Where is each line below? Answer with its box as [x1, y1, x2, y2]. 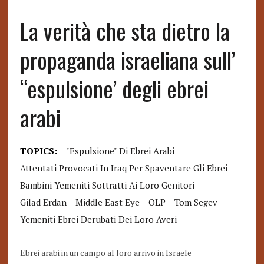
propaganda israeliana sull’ [19, 43, 235, 76]
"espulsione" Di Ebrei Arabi [65, 145, 174, 157]
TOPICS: [19, 145, 57, 157]
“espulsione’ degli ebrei [19, 72, 209, 105]
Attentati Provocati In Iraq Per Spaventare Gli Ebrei [19, 162, 227, 174]
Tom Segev [174, 196, 217, 208]
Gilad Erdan [19, 196, 67, 208]
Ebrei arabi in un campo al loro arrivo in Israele [19, 247, 192, 258]
